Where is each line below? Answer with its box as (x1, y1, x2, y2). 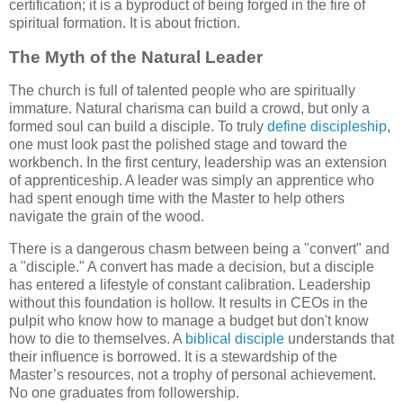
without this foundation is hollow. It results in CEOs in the (9, 295, 368, 311)
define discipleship (264, 119, 387, 135)
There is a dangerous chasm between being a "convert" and (9, 241, 390, 257)
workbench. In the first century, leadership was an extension (9, 155, 387, 171)
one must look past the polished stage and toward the (9, 137, 347, 153)
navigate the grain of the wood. (9, 209, 204, 225)
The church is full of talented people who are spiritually (9, 83, 355, 99)
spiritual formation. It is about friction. (9, 14, 240, 31)
